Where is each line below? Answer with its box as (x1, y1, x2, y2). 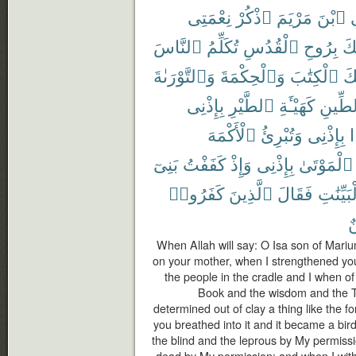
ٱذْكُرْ (236, 4, 272, 29)
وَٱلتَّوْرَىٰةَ (153, 63, 215, 87)
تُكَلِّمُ (207, 33, 238, 58)
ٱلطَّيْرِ (229, 92, 274, 117)
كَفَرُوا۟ (168, 180, 224, 205)
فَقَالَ (277, 180, 313, 205)
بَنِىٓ (153, 151, 178, 176)
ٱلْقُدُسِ (243, 33, 299, 58)
